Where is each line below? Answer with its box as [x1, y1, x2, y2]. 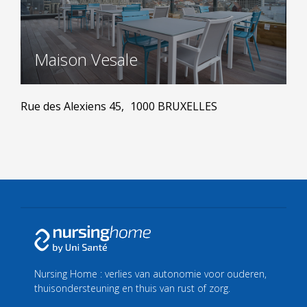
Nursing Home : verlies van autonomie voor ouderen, [34, 267, 267, 281]
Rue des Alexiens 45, [21, 99, 127, 114]
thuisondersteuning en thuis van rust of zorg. [34, 282, 230, 295]
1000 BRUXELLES [130, 99, 217, 114]
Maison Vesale [34, 48, 138, 71]
